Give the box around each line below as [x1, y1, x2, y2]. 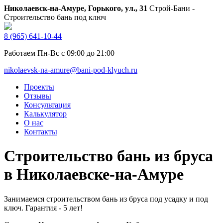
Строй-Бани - [147, 4, 195, 12]
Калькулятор [24, 110, 67, 118]
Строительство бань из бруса [4, 147, 213, 165]
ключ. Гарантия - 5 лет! [4, 203, 83, 212]
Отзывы [24, 92, 51, 100]
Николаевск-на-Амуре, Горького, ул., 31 [4, 4, 147, 12]
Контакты [24, 127, 57, 136]
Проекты [24, 83, 54, 91]
